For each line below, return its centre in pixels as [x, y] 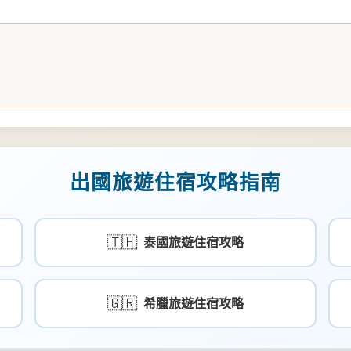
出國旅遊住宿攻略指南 [175, 183]
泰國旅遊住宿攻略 [193, 242]
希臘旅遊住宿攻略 [193, 304]
